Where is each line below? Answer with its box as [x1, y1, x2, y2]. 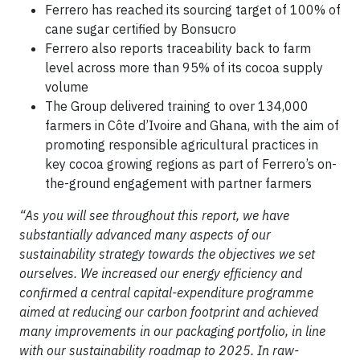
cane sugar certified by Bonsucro [45, 21, 236, 37]
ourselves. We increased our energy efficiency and [19, 265, 302, 281]
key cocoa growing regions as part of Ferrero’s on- [45, 156, 337, 172]
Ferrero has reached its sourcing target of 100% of [45, 2, 341, 18]
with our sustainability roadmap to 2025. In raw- [19, 342, 299, 358]
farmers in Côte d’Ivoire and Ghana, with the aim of [45, 117, 339, 133]
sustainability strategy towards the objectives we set [19, 246, 315, 262]
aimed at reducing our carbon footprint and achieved [19, 304, 318, 320]
